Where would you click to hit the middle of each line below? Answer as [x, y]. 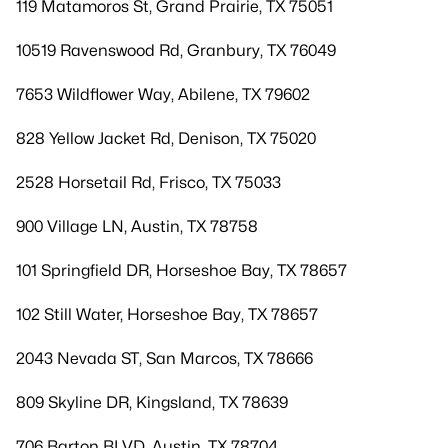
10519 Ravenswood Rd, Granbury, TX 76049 [176, 50]
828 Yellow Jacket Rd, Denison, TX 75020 [166, 138]
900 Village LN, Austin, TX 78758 [137, 226]
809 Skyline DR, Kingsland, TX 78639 [152, 402]
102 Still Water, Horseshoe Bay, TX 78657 [167, 314]
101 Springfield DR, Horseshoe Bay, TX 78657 [181, 270]
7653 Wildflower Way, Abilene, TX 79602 [163, 94]
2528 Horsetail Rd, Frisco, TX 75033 [148, 182]
